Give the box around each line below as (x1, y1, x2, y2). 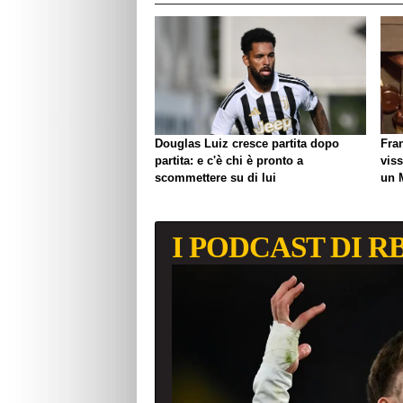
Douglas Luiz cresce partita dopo (155, 137, 339, 151)
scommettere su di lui (155, 171, 276, 185)
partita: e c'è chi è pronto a (155, 154, 303, 168)
